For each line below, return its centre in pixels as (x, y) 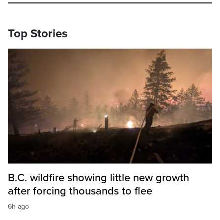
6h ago (18, 207)
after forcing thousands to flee (80, 191)
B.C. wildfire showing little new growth (98, 178)
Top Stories (38, 34)
